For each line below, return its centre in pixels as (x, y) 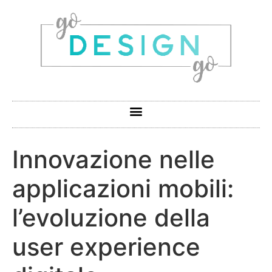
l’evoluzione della (111, 217)
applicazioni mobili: (123, 188)
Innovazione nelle (114, 159)
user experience (106, 246)
